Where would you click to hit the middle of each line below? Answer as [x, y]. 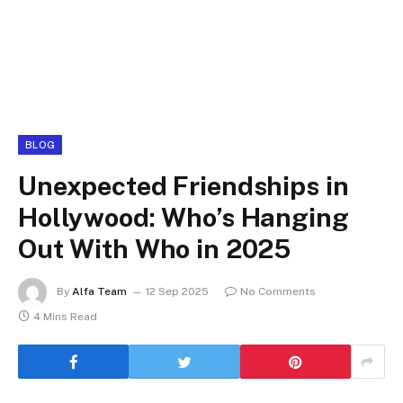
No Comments [278, 292]
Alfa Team [99, 292]
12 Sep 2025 [177, 292]
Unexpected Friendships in [184, 186]
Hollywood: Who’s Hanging [184, 217]
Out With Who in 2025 [155, 249]
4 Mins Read [65, 317]
